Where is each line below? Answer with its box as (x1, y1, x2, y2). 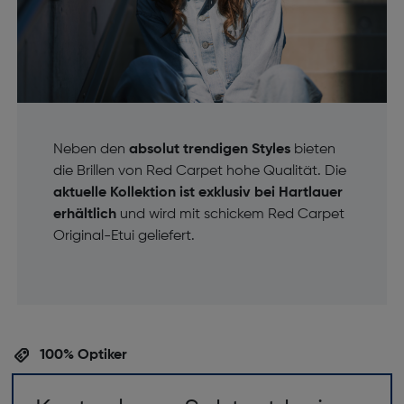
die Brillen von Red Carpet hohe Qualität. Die (52, 164, 346, 179)
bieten (289, 142, 335, 158)
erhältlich (52, 207, 116, 223)
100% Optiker (35, 348, 127, 363)
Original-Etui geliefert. (52, 229, 195, 244)
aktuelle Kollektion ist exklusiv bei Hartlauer (52, 186, 343, 201)
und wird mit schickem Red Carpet (115, 207, 344, 223)
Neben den (52, 142, 129, 158)
